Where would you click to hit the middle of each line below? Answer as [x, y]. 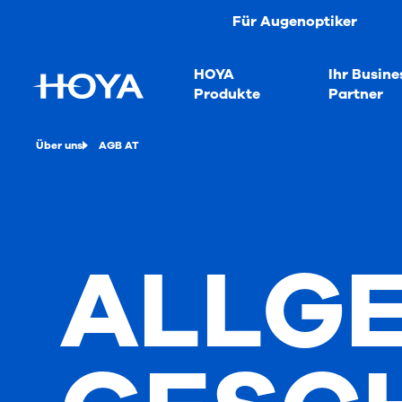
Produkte [227, 94]
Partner [355, 94]
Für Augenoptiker [294, 22]
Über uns [59, 145]
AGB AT [119, 145]
